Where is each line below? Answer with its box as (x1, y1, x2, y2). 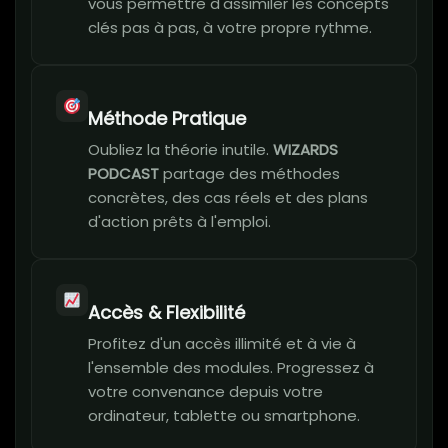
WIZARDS (273, 139, 338, 161)
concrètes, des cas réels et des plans (88, 187, 368, 209)
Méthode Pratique (88, 106, 246, 132)
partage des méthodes (159, 163, 340, 185)
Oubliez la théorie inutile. (88, 139, 273, 161)
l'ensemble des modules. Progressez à (88, 357, 374, 379)
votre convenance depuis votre (88, 381, 323, 403)
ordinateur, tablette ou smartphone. (88, 405, 360, 427)
